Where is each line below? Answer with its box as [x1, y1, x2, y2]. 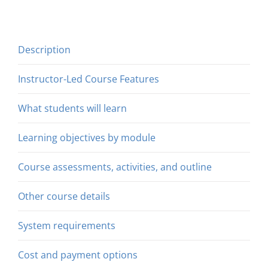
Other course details [18, 189, 110, 203]
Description [18, 42, 71, 56]
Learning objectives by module [18, 130, 156, 144]
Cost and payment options [18, 248, 138, 261]
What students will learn [18, 101, 127, 115]
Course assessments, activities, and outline [18, 160, 212, 173]
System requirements [18, 218, 115, 232]
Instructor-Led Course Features [18, 72, 159, 86]
